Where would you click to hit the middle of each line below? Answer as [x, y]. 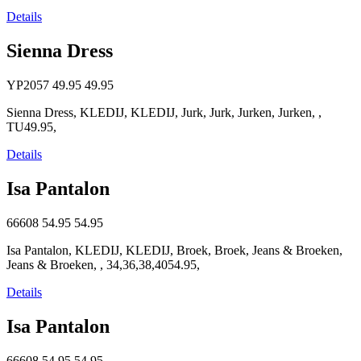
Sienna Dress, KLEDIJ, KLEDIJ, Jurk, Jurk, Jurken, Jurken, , [164, 113]
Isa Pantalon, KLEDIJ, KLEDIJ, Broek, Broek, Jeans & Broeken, [174, 250]
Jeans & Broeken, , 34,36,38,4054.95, [103, 264]
